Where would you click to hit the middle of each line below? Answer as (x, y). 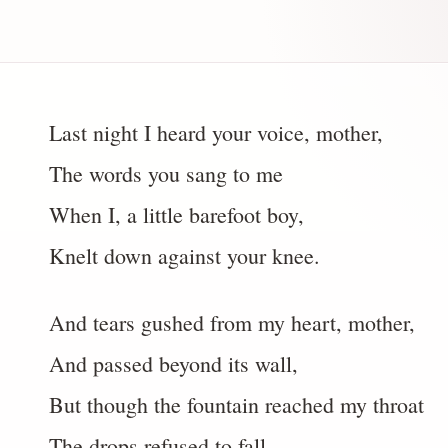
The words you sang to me (166, 173)
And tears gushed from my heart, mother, (232, 322)
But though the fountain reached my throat (236, 404)
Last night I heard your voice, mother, (216, 132)
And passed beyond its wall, (173, 363)
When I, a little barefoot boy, (176, 214)
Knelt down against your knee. (184, 255)
